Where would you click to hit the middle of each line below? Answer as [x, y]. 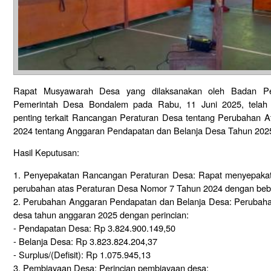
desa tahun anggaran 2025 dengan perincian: [101, 215]
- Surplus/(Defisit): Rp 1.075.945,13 [82, 255]
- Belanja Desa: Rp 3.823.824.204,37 [85, 241]
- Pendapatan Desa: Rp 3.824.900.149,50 [94, 228]
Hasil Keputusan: [46, 152]
